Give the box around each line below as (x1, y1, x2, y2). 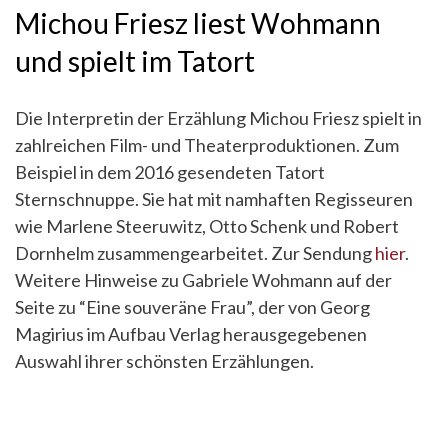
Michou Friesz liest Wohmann (15, 6, 381, 40)
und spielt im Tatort (15, 44, 255, 78)
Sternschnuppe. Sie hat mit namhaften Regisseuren (15, 188, 413, 210)
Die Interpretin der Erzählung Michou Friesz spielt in (15, 107, 422, 129)
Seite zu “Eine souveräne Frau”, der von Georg (15, 296, 370, 318)
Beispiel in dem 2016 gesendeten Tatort (15, 161, 325, 183)
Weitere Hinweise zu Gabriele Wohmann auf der (15, 269, 392, 291)
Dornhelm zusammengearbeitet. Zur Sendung (15, 242, 375, 264)
